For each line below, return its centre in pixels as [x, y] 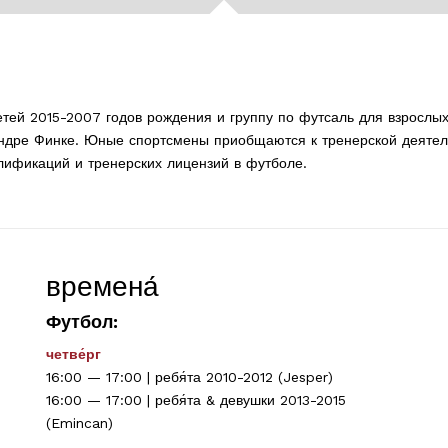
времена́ [102, 286]
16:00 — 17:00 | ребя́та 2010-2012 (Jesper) [189, 376]
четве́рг [73, 353]
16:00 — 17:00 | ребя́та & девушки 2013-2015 [195, 399]
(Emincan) [79, 422]
